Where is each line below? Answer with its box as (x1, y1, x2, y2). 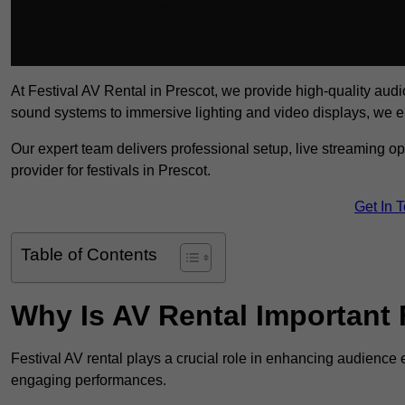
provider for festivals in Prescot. (11, 163, 211, 179)
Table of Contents (21, 245, 157, 265)
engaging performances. (11, 372, 166, 389)
